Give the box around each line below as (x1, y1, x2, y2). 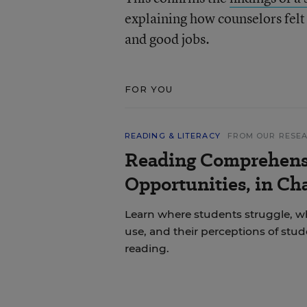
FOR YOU (124, 84, 173, 95)
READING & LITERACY (124, 131, 221, 140)
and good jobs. (124, 29, 210, 48)
